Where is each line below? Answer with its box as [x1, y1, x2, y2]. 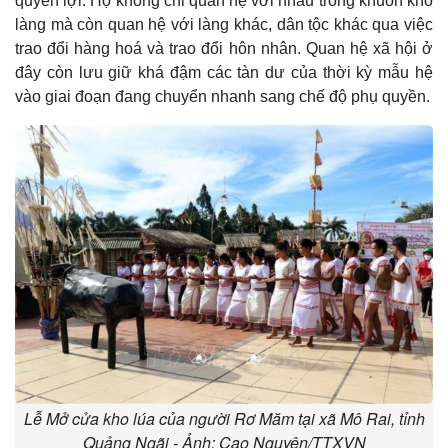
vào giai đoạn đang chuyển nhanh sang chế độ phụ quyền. [15, 88, 430, 106]
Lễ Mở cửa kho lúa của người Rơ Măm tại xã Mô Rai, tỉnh [23, 407, 425, 431]
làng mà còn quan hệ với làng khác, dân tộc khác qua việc [15, 16, 433, 34]
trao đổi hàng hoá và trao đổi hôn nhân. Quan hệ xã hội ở [15, 40, 433, 58]
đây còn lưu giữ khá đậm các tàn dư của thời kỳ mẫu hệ [15, 64, 433, 82]
